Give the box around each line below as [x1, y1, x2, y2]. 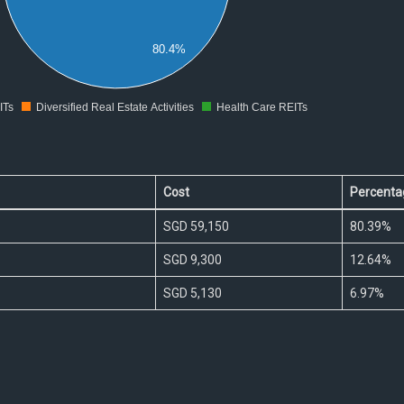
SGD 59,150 [162, 219, 229, 234]
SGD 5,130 [162, 286, 222, 301]
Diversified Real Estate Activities [35, 101, 194, 115]
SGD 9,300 [162, 252, 222, 268]
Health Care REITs [216, 101, 308, 115]
